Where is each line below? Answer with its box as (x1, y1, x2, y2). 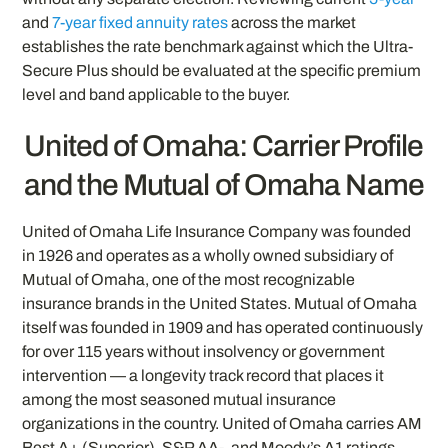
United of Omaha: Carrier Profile (24, 130, 424, 163)
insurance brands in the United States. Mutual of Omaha (22, 295, 418, 313)
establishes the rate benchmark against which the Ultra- (22, 37, 414, 55)
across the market (228, 13, 357, 31)
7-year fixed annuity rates (52, 13, 229, 31)
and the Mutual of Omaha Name (24, 169, 424, 202)
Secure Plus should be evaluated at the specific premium (22, 61, 422, 79)
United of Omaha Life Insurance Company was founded (22, 223, 412, 241)
